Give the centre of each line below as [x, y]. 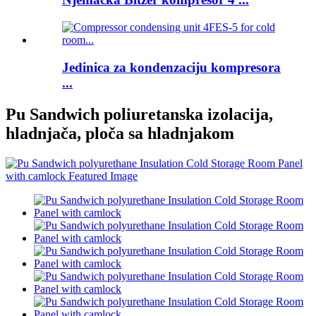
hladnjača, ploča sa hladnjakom [120, 133]
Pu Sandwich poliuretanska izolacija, [139, 114]
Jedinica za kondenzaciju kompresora [171, 67]
